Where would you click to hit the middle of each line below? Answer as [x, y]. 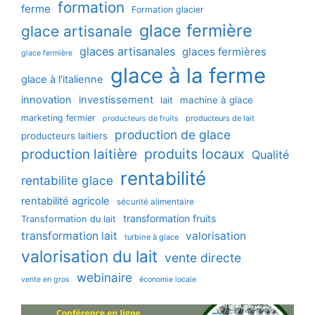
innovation [46, 100]
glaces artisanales [127, 52]
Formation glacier [168, 10]
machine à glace [217, 100]
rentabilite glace [67, 181]
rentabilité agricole [65, 201]
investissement [116, 100]
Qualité [270, 155]
